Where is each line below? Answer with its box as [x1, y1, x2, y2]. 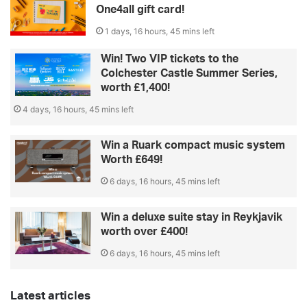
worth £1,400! [101, 82, 170, 94]
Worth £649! [101, 154, 162, 166]
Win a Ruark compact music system [101, 140, 285, 151]
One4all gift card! [96, 4, 184, 16]
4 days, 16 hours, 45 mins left [23, 104, 134, 115]
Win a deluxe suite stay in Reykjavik [101, 212, 282, 223]
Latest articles [10, 290, 90, 302]
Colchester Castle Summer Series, [101, 68, 278, 79]
